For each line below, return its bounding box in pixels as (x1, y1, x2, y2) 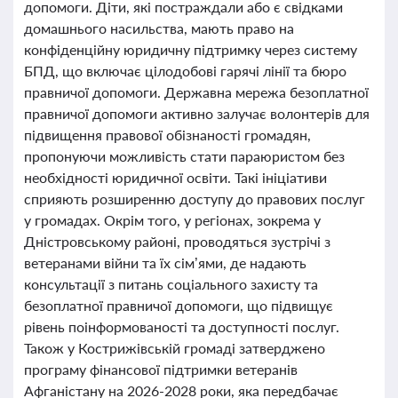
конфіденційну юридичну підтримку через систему (24, 41, 357, 58)
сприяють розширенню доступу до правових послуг (24, 190, 365, 207)
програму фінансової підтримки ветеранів (24, 361, 298, 378)
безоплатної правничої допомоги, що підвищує (24, 297, 333, 314)
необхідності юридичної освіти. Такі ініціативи (24, 169, 327, 186)
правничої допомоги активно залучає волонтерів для (24, 105, 370, 122)
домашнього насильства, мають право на (24, 20, 294, 36)
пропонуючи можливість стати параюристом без (24, 147, 345, 164)
